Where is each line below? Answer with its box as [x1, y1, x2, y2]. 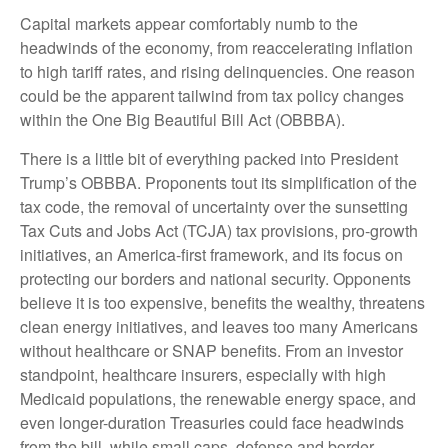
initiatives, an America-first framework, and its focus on [20, 243, 403, 267]
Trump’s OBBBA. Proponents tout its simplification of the [20, 171, 417, 195]
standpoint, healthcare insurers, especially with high [20, 363, 386, 387]
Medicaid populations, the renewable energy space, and [20, 387, 416, 411]
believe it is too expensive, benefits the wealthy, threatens [20, 291, 425, 315]
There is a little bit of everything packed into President [20, 147, 398, 171]
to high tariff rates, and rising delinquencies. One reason [20, 60, 415, 84]
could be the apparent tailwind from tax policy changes [20, 84, 404, 108]
